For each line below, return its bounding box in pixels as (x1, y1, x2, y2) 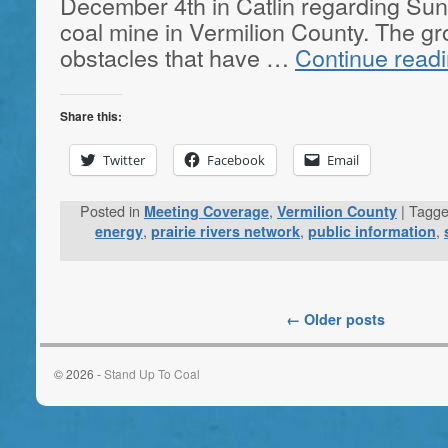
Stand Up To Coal (104, 364, 200, 382)
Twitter (103, 150, 145, 169)
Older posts (300, 308, 385, 329)
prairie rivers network (151, 220, 300, 241)
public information (308, 220, 436, 241)
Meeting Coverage (144, 200, 269, 221)
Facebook (207, 150, 265, 169)
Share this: (60, 106, 122, 125)
